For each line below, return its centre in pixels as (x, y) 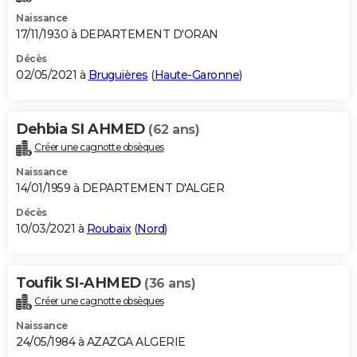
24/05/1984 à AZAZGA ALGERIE (101, 341)
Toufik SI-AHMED (80, 282)
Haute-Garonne (196, 75)
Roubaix (108, 228)
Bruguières (118, 75)
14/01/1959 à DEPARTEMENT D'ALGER (120, 188)
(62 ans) (174, 129)
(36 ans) (170, 283)
